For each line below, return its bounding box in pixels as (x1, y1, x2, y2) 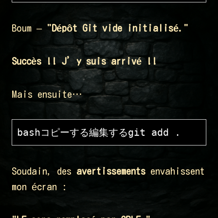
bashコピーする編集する (17, 127, 128, 139)
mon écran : (12, 182, 67, 192)
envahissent (145, 166, 205, 176)
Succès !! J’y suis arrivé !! (12, 56, 157, 66)
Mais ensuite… (12, 89, 82, 99)
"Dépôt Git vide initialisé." (47, 23, 188, 33)
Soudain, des (12, 166, 76, 176)
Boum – (12, 23, 47, 33)
